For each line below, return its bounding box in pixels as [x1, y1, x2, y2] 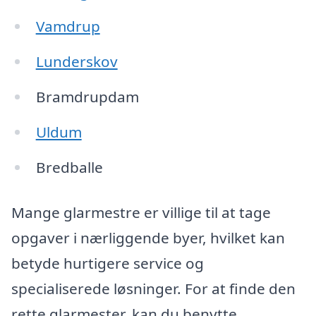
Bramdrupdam [35, 87, 139, 107]
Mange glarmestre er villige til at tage [11, 202, 271, 222]
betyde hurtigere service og [11, 253, 204, 273]
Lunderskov [35, 51, 118, 72]
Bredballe [35, 157, 103, 177]
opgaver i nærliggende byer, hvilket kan [11, 227, 285, 248]
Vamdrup [35, 16, 100, 37]
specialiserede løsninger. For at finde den [11, 278, 296, 298]
